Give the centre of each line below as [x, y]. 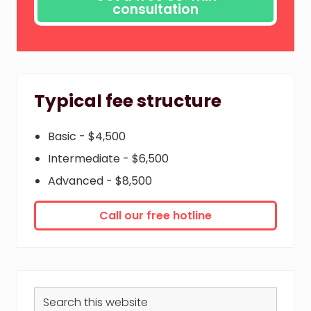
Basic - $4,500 [87, 137]
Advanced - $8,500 [100, 181]
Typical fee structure [128, 101]
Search [53, 295]
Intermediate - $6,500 [108, 159]
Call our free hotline [155, 216]
